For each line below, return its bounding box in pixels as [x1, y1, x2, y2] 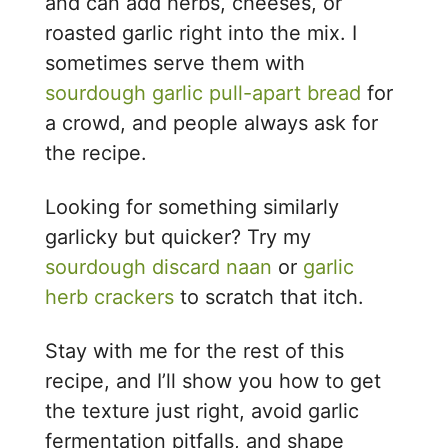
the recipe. [45, 141, 148, 166]
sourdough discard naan [45, 255, 273, 280]
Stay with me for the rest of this [45, 339, 345, 364]
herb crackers [45, 285, 175, 310]
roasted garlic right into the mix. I [45, 21, 358, 46]
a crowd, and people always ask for [45, 111, 379, 136]
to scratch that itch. [174, 285, 365, 310]
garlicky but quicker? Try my [45, 225, 312, 250]
